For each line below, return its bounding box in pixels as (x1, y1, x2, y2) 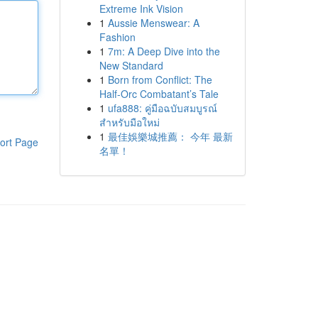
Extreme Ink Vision (99, 1, 183, 16)
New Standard (99, 58, 163, 72)
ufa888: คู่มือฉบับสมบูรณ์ (107, 101, 217, 115)
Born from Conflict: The (107, 72, 212, 87)
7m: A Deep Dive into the (107, 44, 220, 58)
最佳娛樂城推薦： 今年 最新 (107, 129, 233, 143)
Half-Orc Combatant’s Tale (99, 87, 219, 101)
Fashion (99, 30, 136, 44)
